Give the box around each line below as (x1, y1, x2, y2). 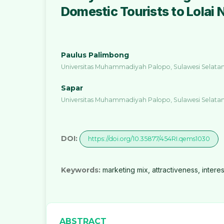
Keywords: (61, 165, 102, 175)
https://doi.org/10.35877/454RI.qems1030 (88, 135, 210, 143)
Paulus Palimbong (61, 50, 129, 60)
